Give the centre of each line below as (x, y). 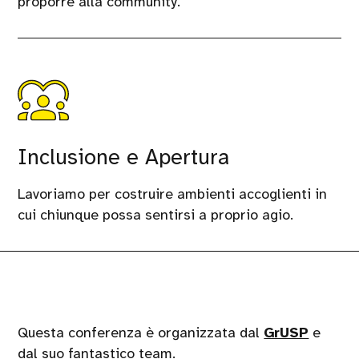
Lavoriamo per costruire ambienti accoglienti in (173, 194)
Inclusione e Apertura (124, 157)
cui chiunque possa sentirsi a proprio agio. (156, 214)
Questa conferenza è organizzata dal (141, 332)
